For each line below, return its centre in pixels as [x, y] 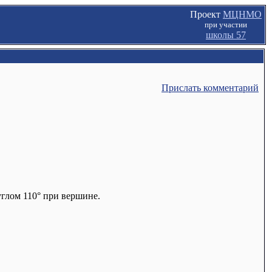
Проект [206, 14]
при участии [226, 25]
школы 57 [226, 35]
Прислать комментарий [210, 88]
